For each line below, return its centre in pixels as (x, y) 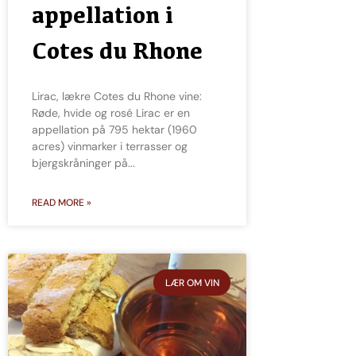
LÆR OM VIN (192, 282)
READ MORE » (62, 203)
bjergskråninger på (80, 163)
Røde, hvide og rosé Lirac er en (111, 113)
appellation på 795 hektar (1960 (114, 130)
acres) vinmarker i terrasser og (110, 147)
